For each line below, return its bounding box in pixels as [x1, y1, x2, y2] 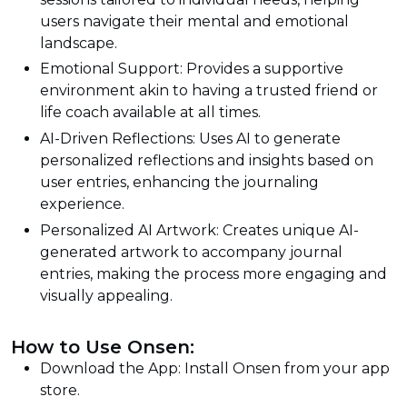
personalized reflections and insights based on [40, 152, 373, 170]
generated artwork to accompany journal [40, 243, 342, 261]
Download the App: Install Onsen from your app [40, 359, 390, 377]
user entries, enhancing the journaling [40, 174, 319, 192]
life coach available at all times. [40, 104, 261, 122]
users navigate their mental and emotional [40, 12, 349, 30]
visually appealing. [40, 286, 173, 304]
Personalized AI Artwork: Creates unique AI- [40, 221, 359, 239]
